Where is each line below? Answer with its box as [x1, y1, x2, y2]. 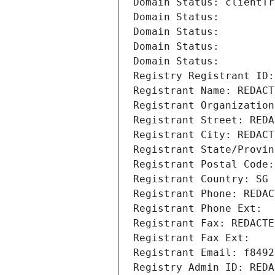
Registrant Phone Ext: [133, 203, 262, 215]
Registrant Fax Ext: [133, 232, 250, 244]
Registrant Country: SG [133, 173, 268, 185]
